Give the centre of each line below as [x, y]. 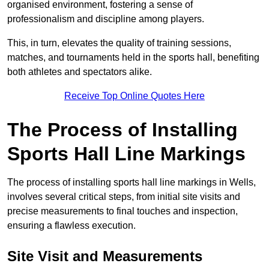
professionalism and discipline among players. [106, 19]
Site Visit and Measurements [105, 256]
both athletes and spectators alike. [80, 71]
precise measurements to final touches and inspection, [122, 211]
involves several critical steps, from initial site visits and [124, 196]
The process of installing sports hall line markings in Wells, [131, 182]
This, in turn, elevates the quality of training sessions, [119, 43]
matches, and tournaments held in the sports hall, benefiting [133, 57]
